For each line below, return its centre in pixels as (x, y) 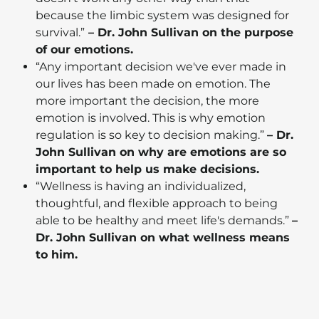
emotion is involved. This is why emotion (151, 118)
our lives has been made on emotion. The (153, 84)
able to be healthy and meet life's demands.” (164, 221)
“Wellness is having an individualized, (141, 187)
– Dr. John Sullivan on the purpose (189, 33)
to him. (57, 255)
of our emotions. (86, 50)
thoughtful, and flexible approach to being (157, 204)
